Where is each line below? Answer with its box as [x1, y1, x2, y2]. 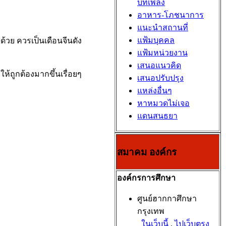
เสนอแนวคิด [137, 61, 181, 70]
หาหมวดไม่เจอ [137, 99, 190, 107]
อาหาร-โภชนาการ [137, 11, 204, 19]
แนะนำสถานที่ [137, 23, 188, 32]
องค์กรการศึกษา [117, 174, 176, 182]
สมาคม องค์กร [117, 146, 177, 157]
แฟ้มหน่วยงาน [137, 48, 188, 57]
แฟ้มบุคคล [137, 36, 175, 44]
